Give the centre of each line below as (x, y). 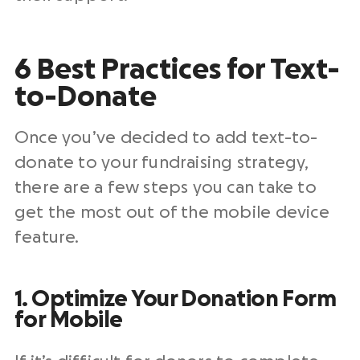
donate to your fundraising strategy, (162, 163)
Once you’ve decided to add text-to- (166, 138)
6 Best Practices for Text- (177, 70)
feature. (47, 238)
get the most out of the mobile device (172, 213)
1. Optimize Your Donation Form (176, 299)
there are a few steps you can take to (166, 188)
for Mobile (69, 320)
